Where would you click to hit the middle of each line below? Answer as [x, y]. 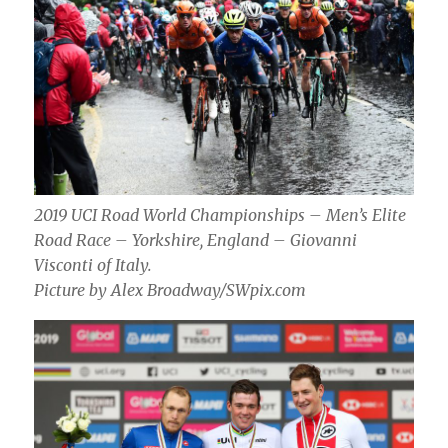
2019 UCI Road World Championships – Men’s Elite [220, 215]
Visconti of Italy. [93, 265]
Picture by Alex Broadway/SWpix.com [170, 290]
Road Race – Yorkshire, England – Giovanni [196, 240]
